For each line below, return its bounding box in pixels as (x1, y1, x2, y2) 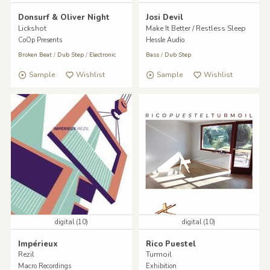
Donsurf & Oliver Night (17, 12, 110, 24)
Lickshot (17, 23, 46, 33)
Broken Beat (17, 50, 52, 59)
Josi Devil (145, 12, 183, 24)
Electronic (89, 50, 116, 59)
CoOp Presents (17, 35, 62, 45)
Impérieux (17, 239, 58, 250)
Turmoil (145, 250, 172, 260)
